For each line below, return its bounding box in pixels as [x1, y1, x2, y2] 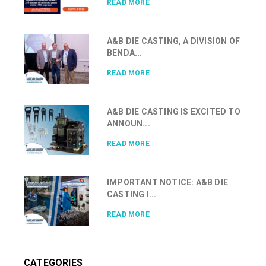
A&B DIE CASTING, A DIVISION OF [107, 36, 240, 46]
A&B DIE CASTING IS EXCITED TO [107, 106, 240, 116]
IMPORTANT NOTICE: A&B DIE [107, 177, 228, 187]
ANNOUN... [107, 118, 150, 128]
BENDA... [107, 47, 142, 58]
